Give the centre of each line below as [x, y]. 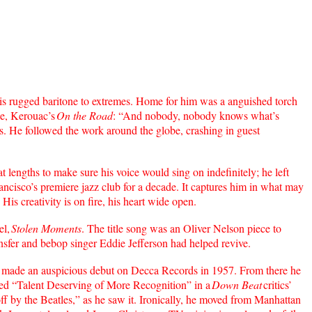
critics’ [278, 284]
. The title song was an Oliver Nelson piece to [181, 228]
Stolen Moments [46, 228]
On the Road [85, 115]
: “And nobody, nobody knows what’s [196, 115]
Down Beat [237, 284]
